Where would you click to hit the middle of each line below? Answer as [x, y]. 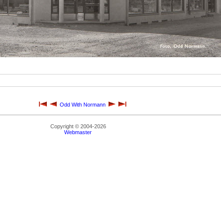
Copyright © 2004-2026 [78, 126]
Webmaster [78, 132]
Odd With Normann [82, 105]
